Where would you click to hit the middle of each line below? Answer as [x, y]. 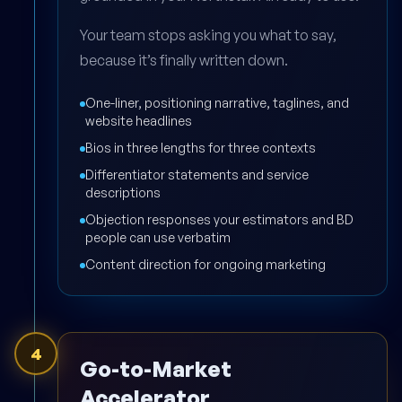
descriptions [123, 193]
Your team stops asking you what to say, [208, 35]
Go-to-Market [156, 369]
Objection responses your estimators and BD [219, 220]
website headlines [139, 121]
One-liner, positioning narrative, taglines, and [217, 103]
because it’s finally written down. [184, 61]
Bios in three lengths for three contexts [201, 148]
